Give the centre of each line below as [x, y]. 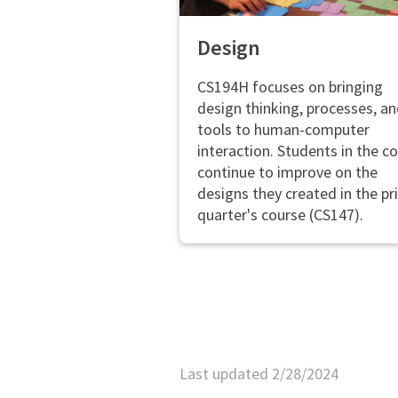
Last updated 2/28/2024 [259, 373]
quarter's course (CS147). [280, 214]
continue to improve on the [287, 171]
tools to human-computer [283, 129]
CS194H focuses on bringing [290, 86]
